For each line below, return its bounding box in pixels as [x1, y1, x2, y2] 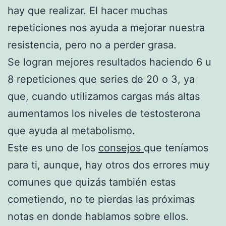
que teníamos [144, 141, 208, 154]
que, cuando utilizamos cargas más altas [8, 90, 200, 102]
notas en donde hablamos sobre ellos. [8, 210, 189, 222]
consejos [98, 141, 144, 154]
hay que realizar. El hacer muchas [8, 4, 167, 17]
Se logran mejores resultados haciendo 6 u [8, 55, 211, 68]
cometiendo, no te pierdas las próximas [8, 193, 195, 205]
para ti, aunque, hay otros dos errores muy [8, 158, 210, 171]
